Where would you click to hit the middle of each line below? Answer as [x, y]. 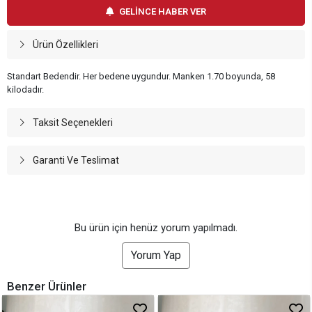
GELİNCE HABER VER [163, 12]
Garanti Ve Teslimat [76, 161]
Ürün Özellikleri [65, 45]
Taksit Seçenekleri [72, 123]
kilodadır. [25, 90]
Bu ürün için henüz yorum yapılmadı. [156, 228]
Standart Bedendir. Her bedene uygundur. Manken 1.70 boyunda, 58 [141, 77]
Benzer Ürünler [47, 287]
